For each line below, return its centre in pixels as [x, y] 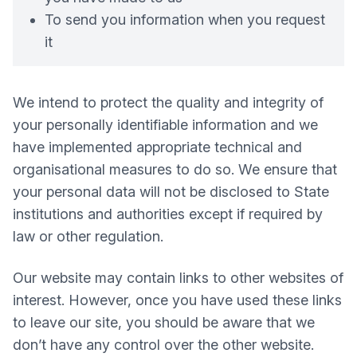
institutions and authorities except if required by [168, 214]
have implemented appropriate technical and [157, 147]
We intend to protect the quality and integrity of [168, 102]
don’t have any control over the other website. [163, 345]
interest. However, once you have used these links [177, 300]
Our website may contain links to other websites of [178, 278]
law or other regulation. [88, 236]
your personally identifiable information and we [165, 125]
